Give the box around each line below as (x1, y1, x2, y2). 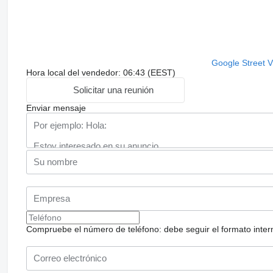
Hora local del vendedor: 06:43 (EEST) (26, 67, 175, 77)
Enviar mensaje (26, 102, 86, 113)
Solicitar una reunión (73, 85, 154, 96)
